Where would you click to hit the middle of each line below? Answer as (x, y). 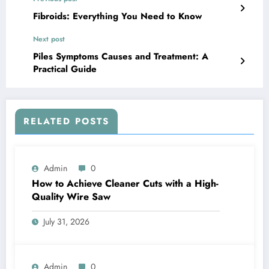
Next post (49, 39)
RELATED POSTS (66, 121)
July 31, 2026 (66, 221)
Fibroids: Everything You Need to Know (117, 16)
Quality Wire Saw (71, 196)
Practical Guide (65, 69)
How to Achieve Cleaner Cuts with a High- (125, 183)
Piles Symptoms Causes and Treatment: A (121, 56)
